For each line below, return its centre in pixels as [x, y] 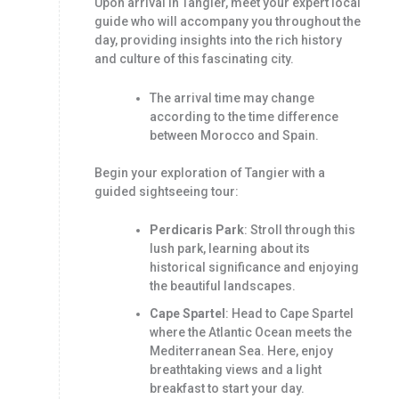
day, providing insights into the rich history [218, 41]
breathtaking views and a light [235, 369]
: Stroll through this [299, 229]
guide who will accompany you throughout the [227, 22]
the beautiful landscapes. [222, 285]
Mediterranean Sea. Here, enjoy [241, 350]
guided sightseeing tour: [166, 191]
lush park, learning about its [229, 248]
